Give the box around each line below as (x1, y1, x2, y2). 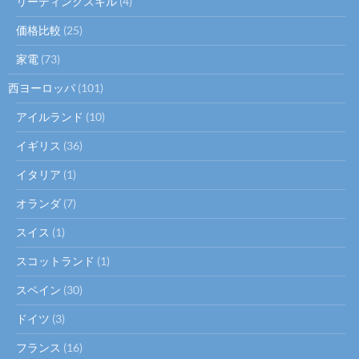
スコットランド (16, 254, 95, 268)
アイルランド (16, 110, 83, 124)
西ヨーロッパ (8, 81, 75, 95)
